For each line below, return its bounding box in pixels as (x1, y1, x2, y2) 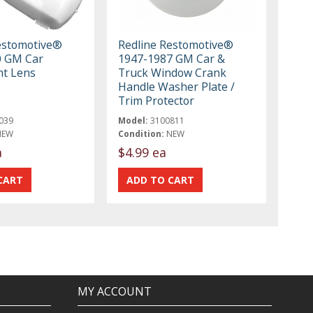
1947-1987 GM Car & (118, 50, 226, 66)
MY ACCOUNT (77, 284, 152, 300)
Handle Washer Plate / (118, 78, 235, 94)
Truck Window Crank (118, 64, 227, 80)
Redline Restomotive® (118, 36, 234, 52)
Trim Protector (118, 92, 195, 108)
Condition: (118, 127, 165, 140)
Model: (118, 114, 149, 126)
